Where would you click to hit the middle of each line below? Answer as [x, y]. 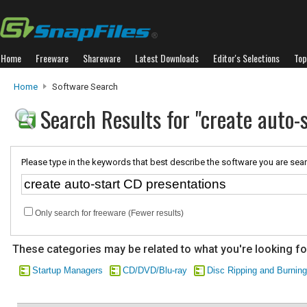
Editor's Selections [246, 58]
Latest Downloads [167, 58]
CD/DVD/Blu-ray [155, 270]
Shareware [102, 58]
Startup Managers [67, 270]
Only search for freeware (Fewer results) [109, 213]
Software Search [84, 87]
